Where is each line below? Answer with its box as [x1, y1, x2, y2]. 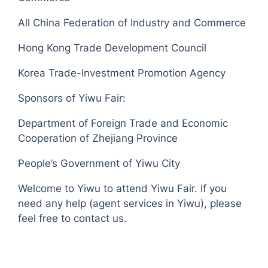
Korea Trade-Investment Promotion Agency [18, 67, 226, 80]
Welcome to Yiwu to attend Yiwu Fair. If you [18, 182, 227, 195]
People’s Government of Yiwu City [18, 157, 181, 170]
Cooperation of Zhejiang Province [18, 132, 178, 145]
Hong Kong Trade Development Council [18, 42, 207, 54]
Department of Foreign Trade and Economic [18, 117, 229, 130]
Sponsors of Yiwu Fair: [18, 92, 126, 105]
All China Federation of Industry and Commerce [18, 17, 246, 29]
